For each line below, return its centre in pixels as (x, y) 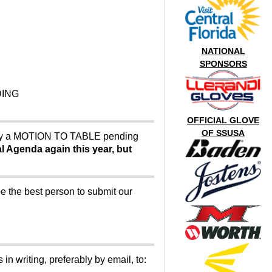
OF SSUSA (223, 133)
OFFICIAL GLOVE (223, 120)
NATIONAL (223, 51)
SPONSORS (223, 64)
